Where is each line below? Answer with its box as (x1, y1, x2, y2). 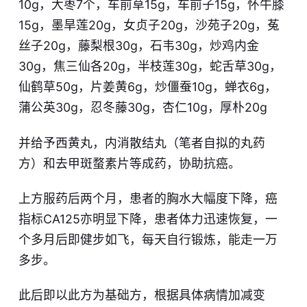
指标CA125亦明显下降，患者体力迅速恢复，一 (18, 211, 278, 226)
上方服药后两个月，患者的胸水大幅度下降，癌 (18, 191, 278, 206)
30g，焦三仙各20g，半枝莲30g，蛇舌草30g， (18, 59, 282, 74)
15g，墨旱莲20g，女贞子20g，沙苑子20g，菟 (18, 18, 280, 33)
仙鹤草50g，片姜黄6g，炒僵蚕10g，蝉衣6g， (18, 79, 277, 95)
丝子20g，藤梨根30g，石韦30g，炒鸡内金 (18, 38, 259, 53)
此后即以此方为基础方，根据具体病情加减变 (18, 288, 265, 303)
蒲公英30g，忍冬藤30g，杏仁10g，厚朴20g (18, 100, 267, 115)
